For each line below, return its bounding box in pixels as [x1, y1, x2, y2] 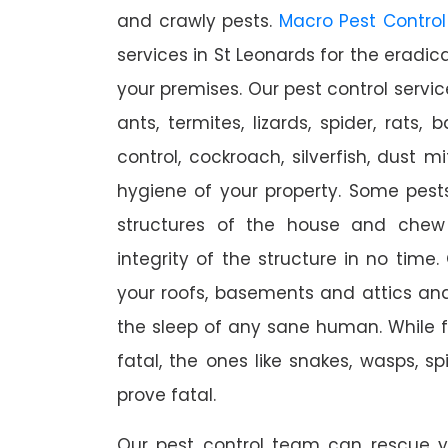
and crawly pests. [117, 9, 279, 34]
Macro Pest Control [278, 9, 446, 34]
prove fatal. [117, 383, 216, 408]
